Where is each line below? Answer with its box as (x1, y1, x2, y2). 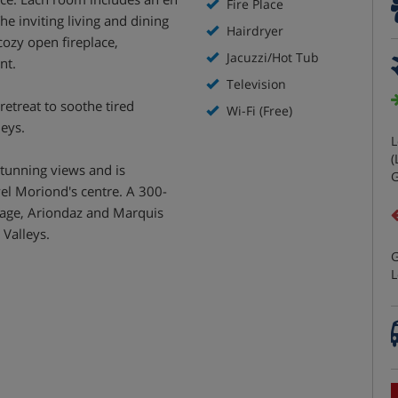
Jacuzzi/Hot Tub (222, 49, 319, 66)
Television (222, 76, 286, 92)
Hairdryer (222, 22, 283, 39)
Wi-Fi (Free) (222, 102, 292, 119)
